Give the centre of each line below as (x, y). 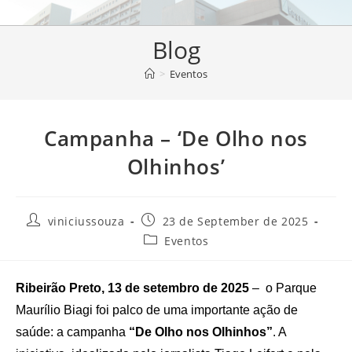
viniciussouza (86, 221)
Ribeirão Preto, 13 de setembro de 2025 (132, 288)
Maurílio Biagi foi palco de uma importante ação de (157, 310)
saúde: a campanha (72, 332)
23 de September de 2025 (235, 221)
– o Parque (283, 288)
